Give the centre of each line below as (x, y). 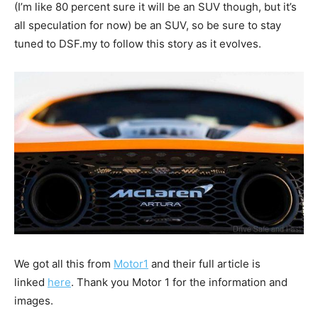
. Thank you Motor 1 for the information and (179, 282)
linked (31, 282)
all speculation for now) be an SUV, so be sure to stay (148, 25)
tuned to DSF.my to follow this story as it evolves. (138, 43)
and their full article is (204, 263)
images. (34, 300)
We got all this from (64, 263)
